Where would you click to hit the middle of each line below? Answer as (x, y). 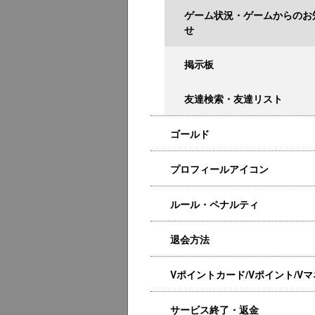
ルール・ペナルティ (214, 204)
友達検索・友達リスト (233, 98)
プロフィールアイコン (219, 169)
